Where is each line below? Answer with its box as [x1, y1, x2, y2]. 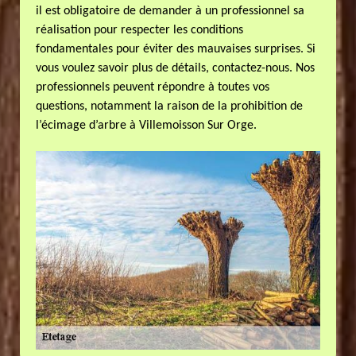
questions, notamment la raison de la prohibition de [36, 100, 304, 113]
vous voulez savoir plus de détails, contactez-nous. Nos [36, 62, 315, 75]
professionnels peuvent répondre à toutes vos [36, 81, 270, 94]
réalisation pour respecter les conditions [36, 24, 244, 37]
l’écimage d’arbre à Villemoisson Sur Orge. [36, 119, 257, 132]
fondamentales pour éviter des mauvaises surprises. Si [36, 43, 316, 56]
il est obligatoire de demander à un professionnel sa [36, 5, 305, 17]
